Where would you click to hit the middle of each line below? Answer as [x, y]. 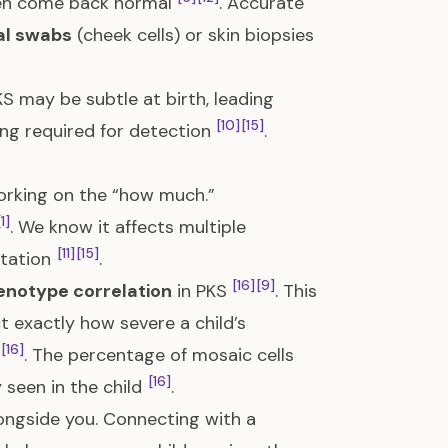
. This [296, 291]
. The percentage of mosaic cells [159, 355]
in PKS [202, 291]
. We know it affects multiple [128, 227]
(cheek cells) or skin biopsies [193, 35]
